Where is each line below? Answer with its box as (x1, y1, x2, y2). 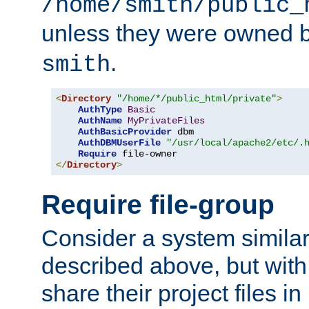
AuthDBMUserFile (78, 137, 161, 149)
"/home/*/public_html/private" (117, 93, 277, 105)
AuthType (78, 104, 122, 116)
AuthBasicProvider (78, 126, 172, 138)
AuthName (78, 115, 122, 127)
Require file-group (41, 189, 275, 219)
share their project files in (41, 280, 301, 307)
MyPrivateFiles (128, 115, 205, 127)
